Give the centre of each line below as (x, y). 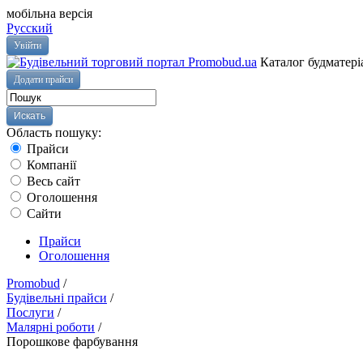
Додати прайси (43, 79)
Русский (30, 28)
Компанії (50, 165)
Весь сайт (52, 181)
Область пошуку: (54, 132)
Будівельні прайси (57, 298)
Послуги (30, 312)
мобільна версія (49, 13)
